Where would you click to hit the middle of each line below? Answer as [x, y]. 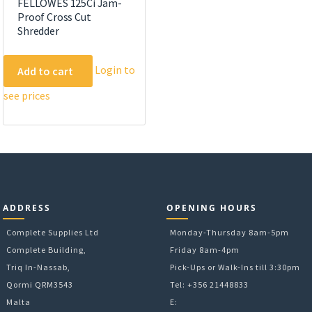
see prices [27, 95]
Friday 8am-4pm [205, 249]
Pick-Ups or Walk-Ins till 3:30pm [235, 267]
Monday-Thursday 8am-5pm [229, 232]
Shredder [38, 30]
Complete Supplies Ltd [53, 232]
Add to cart [45, 71]
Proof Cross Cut [54, 16]
